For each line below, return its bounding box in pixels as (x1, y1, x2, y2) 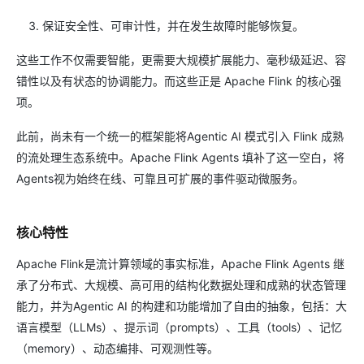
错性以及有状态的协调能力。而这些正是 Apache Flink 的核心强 (16, 74, 341, 88)
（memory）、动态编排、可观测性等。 (16, 341, 219, 355)
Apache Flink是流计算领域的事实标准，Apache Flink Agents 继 (16, 257, 344, 271)
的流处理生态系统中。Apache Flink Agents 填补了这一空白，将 (16, 150, 344, 164)
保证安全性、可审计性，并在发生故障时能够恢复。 (42, 19, 304, 32)
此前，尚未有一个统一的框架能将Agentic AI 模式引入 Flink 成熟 (16, 129, 344, 143)
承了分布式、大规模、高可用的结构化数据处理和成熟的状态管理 (16, 278, 346, 292)
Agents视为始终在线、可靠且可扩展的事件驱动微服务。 (16, 171, 304, 185)
